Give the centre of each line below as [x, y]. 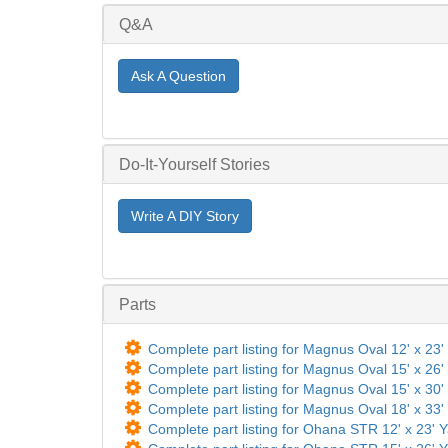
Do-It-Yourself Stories [194, 164]
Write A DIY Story [185, 215]
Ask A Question [178, 75]
